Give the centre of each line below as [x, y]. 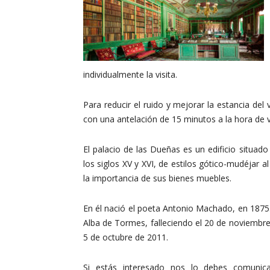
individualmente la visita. [130, 74]
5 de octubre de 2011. [126, 237]
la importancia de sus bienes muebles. [157, 178]
